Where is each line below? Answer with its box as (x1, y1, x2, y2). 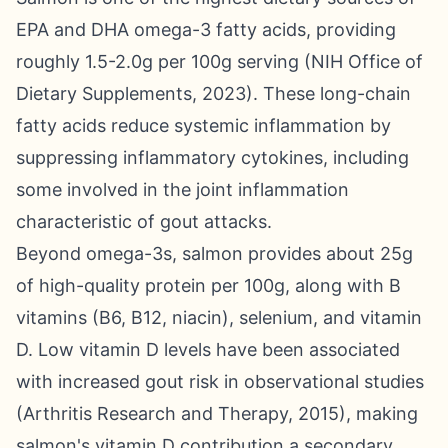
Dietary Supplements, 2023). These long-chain (16, 83, 411, 104)
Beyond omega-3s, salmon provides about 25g (16, 243, 413, 264)
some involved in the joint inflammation (16, 179, 349, 200)
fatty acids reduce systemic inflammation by (16, 115, 391, 136)
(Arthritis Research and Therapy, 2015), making (16, 403, 418, 424)
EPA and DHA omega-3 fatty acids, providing (16, 19, 396, 40)
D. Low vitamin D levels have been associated (16, 339, 400, 360)
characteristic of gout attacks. (16, 211, 272, 232)
